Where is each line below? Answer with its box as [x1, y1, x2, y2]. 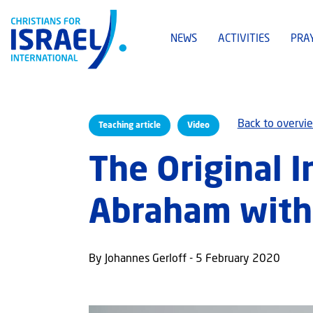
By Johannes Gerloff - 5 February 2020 [88, 254, 280, 265]
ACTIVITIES [218, 34, 270, 45]
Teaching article [98, 121, 161, 130]
